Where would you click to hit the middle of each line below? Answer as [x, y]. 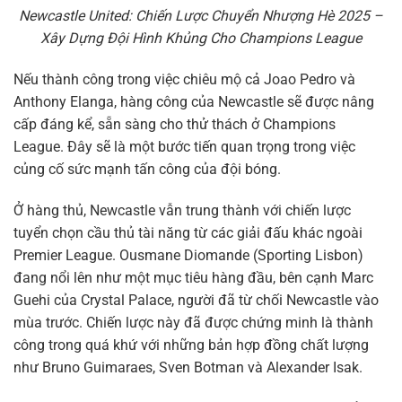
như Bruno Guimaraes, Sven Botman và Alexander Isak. [188, 367]
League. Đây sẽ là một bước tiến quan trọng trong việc [184, 147]
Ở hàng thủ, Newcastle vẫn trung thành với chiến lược [182, 210]
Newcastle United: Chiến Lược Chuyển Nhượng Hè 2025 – [201, 16]
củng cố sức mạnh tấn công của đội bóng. [147, 170]
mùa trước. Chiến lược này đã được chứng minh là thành [193, 322]
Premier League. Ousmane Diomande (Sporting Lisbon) [188, 255]
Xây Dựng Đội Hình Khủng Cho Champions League [201, 39]
